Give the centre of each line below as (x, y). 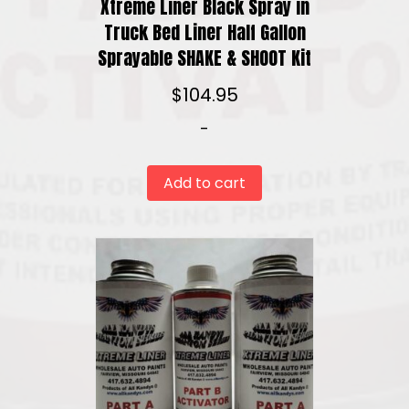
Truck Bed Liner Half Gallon (204, 32)
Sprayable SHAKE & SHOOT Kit (204, 58)
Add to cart (204, 184)
